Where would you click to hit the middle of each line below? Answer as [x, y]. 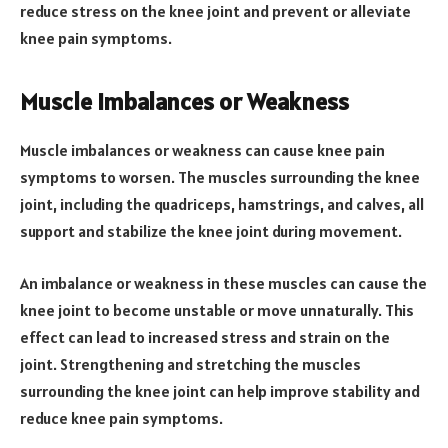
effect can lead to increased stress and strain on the [205, 336]
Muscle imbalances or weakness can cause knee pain [202, 150]
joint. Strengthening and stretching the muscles [190, 363]
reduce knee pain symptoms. [121, 417]
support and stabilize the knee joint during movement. [212, 231]
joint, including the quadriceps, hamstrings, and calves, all [222, 204]
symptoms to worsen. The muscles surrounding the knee [220, 177]
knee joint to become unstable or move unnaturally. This [217, 309]
